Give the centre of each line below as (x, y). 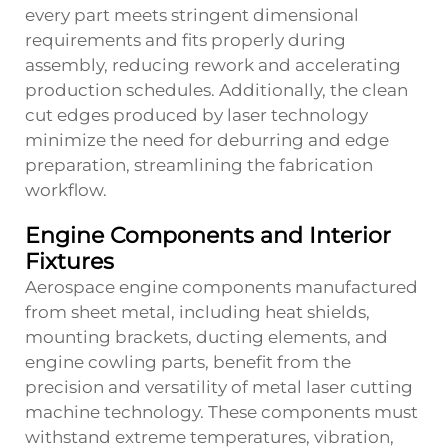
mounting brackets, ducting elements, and (206, 336)
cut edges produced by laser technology (196, 114)
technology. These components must (259, 411)
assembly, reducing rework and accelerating (213, 64)
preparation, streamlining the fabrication (199, 164)
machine (62, 411)
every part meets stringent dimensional (192, 14)
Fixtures (69, 261)
